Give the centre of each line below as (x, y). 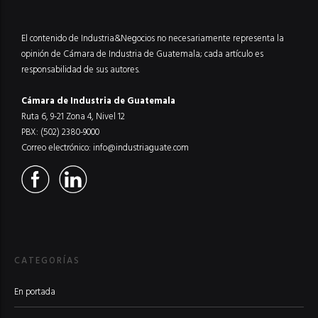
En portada (35, 291)
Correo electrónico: (57, 147)
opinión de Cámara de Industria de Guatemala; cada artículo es (142, 54)
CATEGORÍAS (47, 261)
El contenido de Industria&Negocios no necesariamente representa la (153, 38)
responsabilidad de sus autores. (81, 69)
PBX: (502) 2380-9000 (60, 132)
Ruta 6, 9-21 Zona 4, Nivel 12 (73, 116)
